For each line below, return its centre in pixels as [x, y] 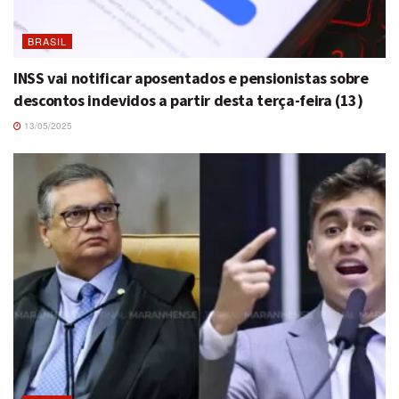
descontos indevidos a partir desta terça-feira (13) [188, 100]
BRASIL [47, 41]
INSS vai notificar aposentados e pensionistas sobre [191, 77]
